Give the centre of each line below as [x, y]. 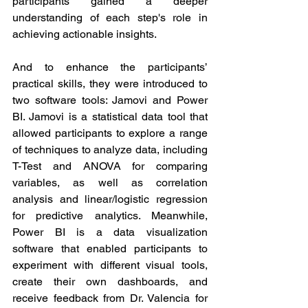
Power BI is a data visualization [110, 232]
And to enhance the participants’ [110, 67]
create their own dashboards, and [110, 282]
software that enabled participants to [110, 249]
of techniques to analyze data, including [110, 150]
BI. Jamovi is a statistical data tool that [110, 117]
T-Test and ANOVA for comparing [110, 166]
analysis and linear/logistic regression [110, 199]
